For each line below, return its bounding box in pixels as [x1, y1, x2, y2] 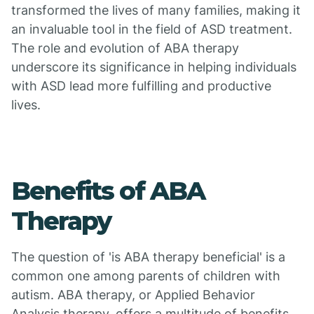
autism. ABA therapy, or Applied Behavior [11, 287, 255, 302]
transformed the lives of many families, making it [11, 3, 301, 18]
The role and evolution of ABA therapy [11, 41, 239, 55]
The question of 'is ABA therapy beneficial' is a [11, 250, 285, 264]
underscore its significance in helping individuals [11, 60, 296, 74]
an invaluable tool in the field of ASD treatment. [11, 22, 292, 36]
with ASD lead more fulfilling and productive [11, 78, 271, 93]
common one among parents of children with [11, 268, 280, 283]
